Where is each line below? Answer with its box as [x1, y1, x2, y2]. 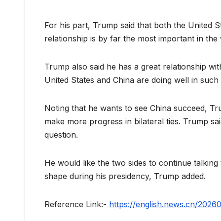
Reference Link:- [44, 199, 109, 210]
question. [44, 130, 78, 140]
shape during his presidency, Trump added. [44, 171, 206, 182]
